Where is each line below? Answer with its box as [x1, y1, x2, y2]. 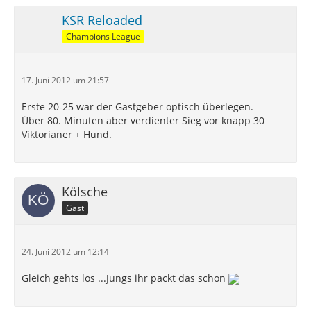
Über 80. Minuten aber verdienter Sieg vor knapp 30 [22, 114, 264, 127]
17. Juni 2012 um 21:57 [22, 74, 109, 86]
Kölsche [62, 183, 108, 200]
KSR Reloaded [62, 12, 142, 28]
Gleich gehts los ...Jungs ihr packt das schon [22, 271, 228, 285]
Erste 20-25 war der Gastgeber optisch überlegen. [22, 100, 253, 113]
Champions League [66, 30, 140, 42]
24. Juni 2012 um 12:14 [22, 246, 109, 258]
